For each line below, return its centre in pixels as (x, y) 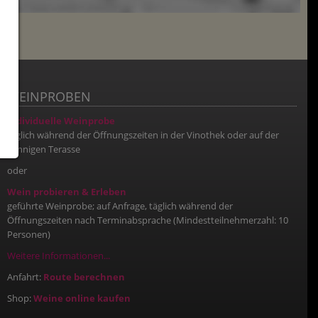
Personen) (29, 235)
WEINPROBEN (49, 97)
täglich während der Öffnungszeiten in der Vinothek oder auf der (143, 135)
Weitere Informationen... (59, 256)
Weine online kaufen (82, 298)
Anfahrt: (25, 277)
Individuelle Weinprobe (61, 121)
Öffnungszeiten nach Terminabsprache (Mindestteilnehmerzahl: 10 (148, 220)
